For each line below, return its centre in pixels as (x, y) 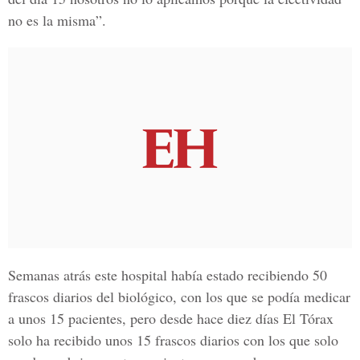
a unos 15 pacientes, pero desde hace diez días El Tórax (171, 318)
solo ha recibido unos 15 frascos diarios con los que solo (173, 340)
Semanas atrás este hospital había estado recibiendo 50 (168, 275)
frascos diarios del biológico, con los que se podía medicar (179, 297)
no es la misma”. (57, 20)
